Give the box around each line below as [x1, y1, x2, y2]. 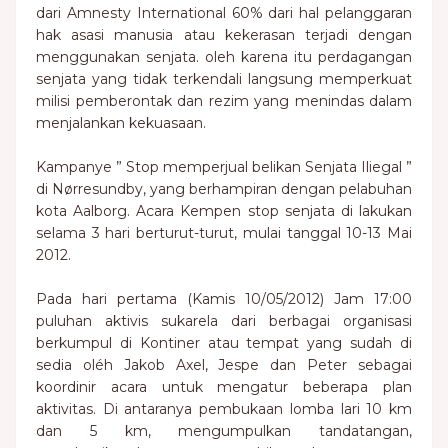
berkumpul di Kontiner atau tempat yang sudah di [36, 334, 412, 352]
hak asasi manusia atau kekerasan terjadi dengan [36, 26, 412, 44]
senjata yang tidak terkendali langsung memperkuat [36, 70, 412, 88]
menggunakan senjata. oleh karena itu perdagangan [36, 48, 412, 66]
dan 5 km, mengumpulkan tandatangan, [36, 422, 412, 440]
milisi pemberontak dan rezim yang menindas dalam [36, 92, 412, 110]
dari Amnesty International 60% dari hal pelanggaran [36, 4, 412, 22]
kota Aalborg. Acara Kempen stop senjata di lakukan [36, 202, 412, 220]
